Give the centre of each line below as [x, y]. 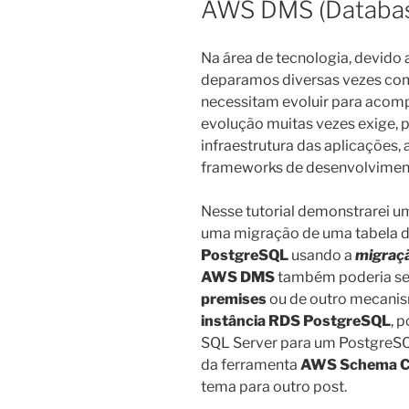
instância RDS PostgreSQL [296, 320]
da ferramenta [249, 364]
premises [234, 299]
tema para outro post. [274, 386]
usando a [322, 255]
